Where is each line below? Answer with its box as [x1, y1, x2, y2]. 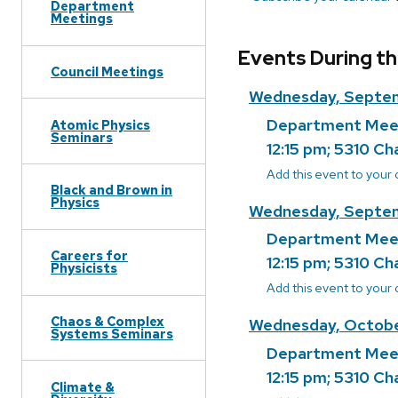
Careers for [51, 247, 128, 265]
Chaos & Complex [51, 312, 164, 330]
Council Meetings [51, 62, 163, 80]
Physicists [51, 259, 117, 277]
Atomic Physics [51, 115, 150, 133]
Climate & [51, 378, 115, 395]
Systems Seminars [51, 324, 173, 342]
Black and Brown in [51, 181, 172, 199]
